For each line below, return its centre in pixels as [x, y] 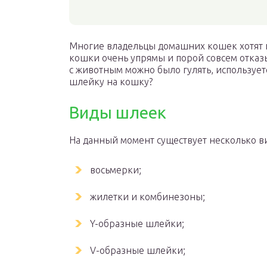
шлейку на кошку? [111, 82]
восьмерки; [116, 170]
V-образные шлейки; [138, 250]
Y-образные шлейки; [137, 223]
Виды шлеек [118, 112]
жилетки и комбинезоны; [148, 197]
